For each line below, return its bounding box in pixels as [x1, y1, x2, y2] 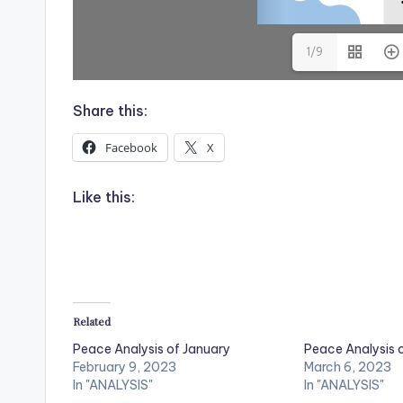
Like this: [73, 188, 135, 207]
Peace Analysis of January [73, 341, 230, 358]
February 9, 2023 [73, 359, 176, 376]
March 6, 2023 [304, 359, 391, 376]
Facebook [105, 139, 157, 157]
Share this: [73, 102, 148, 121]
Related [73, 314, 111, 329]
